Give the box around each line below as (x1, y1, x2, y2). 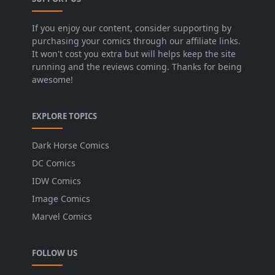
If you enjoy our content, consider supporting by (32, 22, 231, 34)
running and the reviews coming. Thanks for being (32, 61, 242, 73)
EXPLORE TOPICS (32, 110, 97, 122)
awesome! (32, 74, 73, 86)
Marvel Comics (32, 211, 92, 223)
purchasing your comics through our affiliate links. (32, 35, 241, 47)
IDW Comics (32, 175, 81, 187)
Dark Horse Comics (32, 139, 109, 152)
